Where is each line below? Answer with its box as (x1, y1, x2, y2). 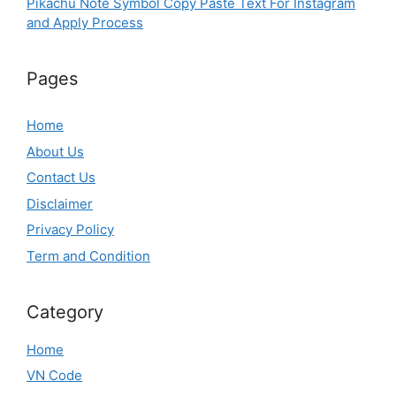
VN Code (27, 367, 82, 385)
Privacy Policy (27, 221, 114, 239)
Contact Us (27, 169, 95, 187)
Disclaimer (27, 194, 93, 212)
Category (27, 301, 103, 323)
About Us (27, 142, 84, 160)
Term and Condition (27, 247, 150, 264)
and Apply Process (27, 14, 143, 32)
